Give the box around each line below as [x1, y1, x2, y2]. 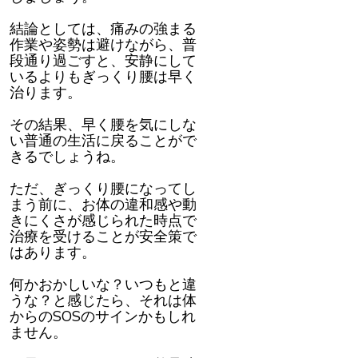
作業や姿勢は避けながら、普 [10, 35, 197, 55]
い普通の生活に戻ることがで [10, 131, 197, 151]
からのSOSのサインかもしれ [10, 307, 196, 327]
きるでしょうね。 [10, 147, 125, 167]
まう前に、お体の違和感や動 [10, 195, 197, 215]
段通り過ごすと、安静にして [10, 51, 197, 71]
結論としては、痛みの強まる [10, 19, 197, 39]
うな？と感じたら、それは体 [10, 291, 197, 311]
